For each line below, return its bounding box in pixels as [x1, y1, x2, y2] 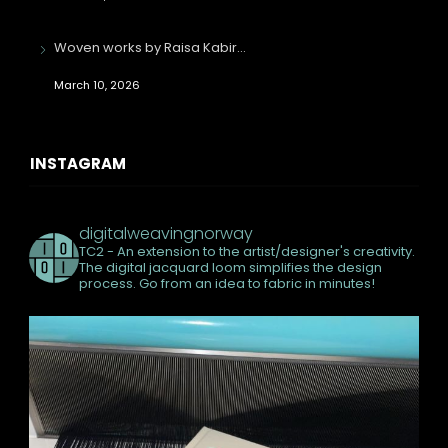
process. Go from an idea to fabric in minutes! [78, 274, 375, 294]
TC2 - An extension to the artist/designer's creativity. [78, 242, 415, 262]
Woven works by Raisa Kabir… [53, 38, 246, 58]
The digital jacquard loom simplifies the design [78, 258, 382, 278]
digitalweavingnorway [78, 222, 253, 246]
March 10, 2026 [53, 77, 140, 94]
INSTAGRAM [29, 153, 126, 175]
